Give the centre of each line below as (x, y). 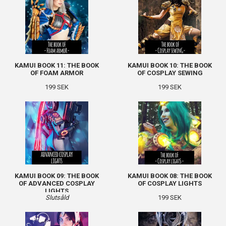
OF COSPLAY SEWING (170, 73)
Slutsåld (57, 197)
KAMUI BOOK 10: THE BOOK (170, 65)
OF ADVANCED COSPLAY (57, 183)
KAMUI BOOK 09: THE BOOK (57, 176)
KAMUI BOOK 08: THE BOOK (170, 176)
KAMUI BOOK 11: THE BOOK (57, 65)
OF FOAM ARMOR (57, 73)
